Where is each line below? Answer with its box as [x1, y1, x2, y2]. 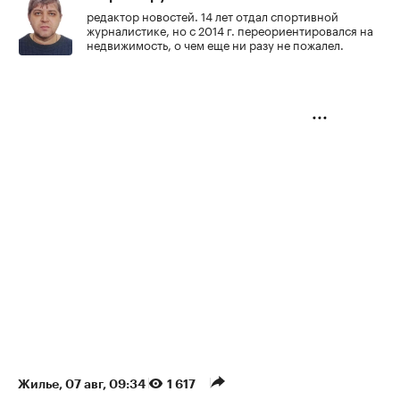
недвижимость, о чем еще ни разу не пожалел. [87, 35, 344, 54]
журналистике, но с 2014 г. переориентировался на [87, 21, 373, 39]
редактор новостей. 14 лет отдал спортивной [87, 6, 338, 25]
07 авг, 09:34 [65, 378, 148, 391]
